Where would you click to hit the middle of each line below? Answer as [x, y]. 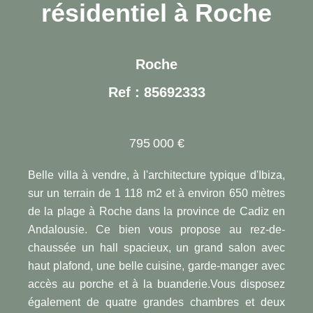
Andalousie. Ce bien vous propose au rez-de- [156, 229]
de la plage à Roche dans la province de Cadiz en [156, 211]
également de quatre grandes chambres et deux [156, 302]
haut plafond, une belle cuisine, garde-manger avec [156, 265]
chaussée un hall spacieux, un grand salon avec [156, 247]
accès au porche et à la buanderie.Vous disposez [156, 284]
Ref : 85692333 [156, 92]
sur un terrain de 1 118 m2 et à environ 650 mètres [156, 193]
